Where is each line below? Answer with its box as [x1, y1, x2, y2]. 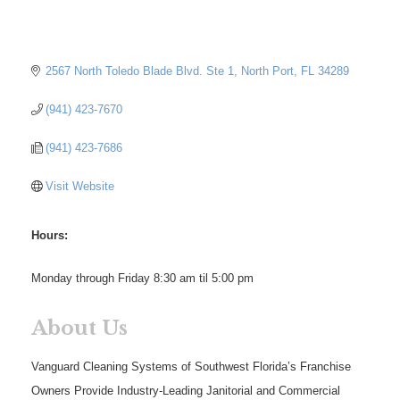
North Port [241, 63, 295, 78]
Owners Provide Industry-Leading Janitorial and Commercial [31, 383, 340, 397]
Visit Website [46, 179, 115, 193]
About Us [31, 315, 128, 340]
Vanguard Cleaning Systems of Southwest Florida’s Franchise [31, 359, 351, 373]
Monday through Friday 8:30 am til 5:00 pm [31, 271, 254, 285]
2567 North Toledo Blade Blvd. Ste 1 [46, 63, 235, 78]
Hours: [31, 228, 68, 242]
